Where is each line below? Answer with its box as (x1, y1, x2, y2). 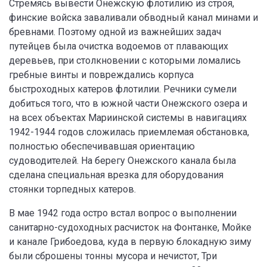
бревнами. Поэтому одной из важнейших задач (9, 26, 221, 38)
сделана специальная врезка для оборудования (9, 169, 223, 181)
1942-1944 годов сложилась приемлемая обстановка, (9, 126, 249, 138)
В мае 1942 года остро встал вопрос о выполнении (9, 207, 237, 219)
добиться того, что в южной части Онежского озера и (9, 98, 247, 109)
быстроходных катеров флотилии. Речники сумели (9, 83, 237, 95)
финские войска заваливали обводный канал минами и (9, 12, 258, 23)
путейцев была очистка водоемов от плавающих (9, 41, 228, 52)
